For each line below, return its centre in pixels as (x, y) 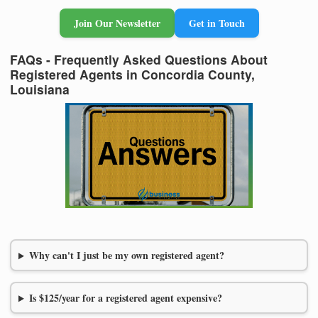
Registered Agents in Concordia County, (132, 74)
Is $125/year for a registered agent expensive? (125, 298)
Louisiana (40, 89)
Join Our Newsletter (117, 23)
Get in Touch (216, 23)
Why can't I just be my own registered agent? (126, 256)
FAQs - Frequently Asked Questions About (139, 59)
